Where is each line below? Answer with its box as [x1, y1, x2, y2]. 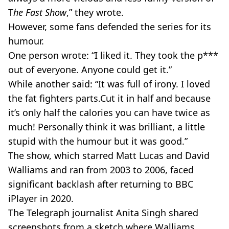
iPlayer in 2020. [8, 192, 74, 204]
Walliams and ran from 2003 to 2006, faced [8, 163, 194, 176]
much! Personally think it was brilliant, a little [8, 120, 205, 133]
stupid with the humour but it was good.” [8, 134, 188, 147]
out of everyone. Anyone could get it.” [8, 63, 172, 76]
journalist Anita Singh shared [72, 206, 198, 219]
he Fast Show [13, 6, 66, 18]
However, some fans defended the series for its [8, 20, 211, 33]
